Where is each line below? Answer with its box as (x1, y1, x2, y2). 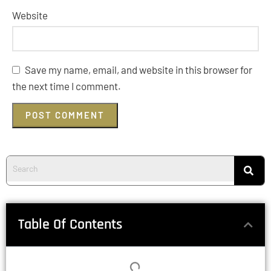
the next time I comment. (12, 79, 121, 92)
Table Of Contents (18, 215, 122, 233)
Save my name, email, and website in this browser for (25, 63, 252, 76)
